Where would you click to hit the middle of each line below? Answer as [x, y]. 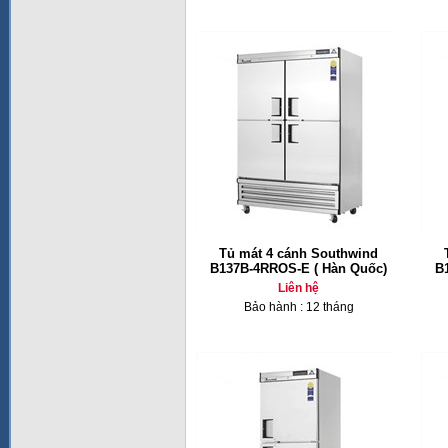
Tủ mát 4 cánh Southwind [298, 253]
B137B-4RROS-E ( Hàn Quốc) [298, 268]
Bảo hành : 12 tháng [298, 307]
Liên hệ [298, 288]
